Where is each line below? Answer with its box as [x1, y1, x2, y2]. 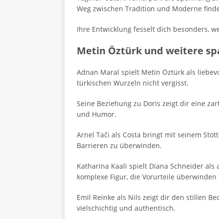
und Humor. [77, 109, 116, 119]
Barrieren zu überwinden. [77, 141, 162, 150]
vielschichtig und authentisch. [77, 203, 175, 213]
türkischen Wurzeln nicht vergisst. [77, 78, 189, 88]
